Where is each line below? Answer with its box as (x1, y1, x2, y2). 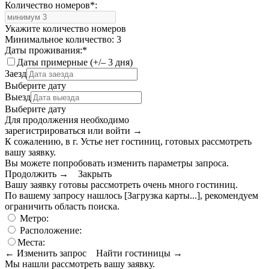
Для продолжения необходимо (5, 114, 129, 125)
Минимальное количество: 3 (5, 34, 121, 44)
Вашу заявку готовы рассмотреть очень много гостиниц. (5, 179, 238, 190)
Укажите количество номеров (5, 23, 126, 34)
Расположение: (17, 225, 82, 235)
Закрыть (78, 168, 112, 179)
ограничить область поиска (5, 201, 117, 211)
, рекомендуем (200, 190, 258, 201)
